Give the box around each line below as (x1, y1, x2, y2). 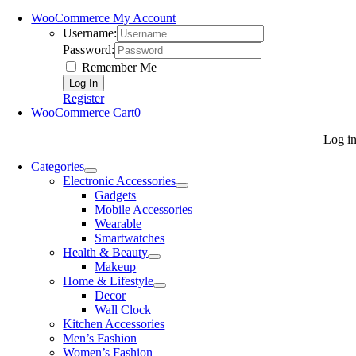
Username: (63, 26, 118, 40)
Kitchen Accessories (63, 317, 165, 331)
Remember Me (79, 60, 157, 74)
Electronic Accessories (63, 174, 176, 188)
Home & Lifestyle (63, 274, 154, 288)
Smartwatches (95, 231, 165, 245)
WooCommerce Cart (31, 106, 135, 119)
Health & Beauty (63, 246, 149, 259)
